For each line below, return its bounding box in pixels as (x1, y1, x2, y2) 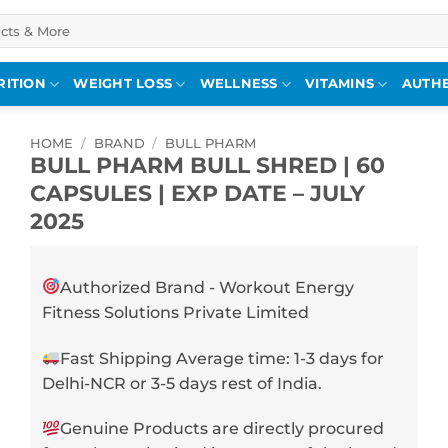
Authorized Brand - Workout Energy (60, 277, 355, 297)
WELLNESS (199, 76, 278, 91)
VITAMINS (305, 76, 375, 91)
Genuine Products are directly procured (60, 419, 385, 439)
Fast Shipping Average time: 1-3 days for (60, 348, 385, 368)
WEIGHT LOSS (73, 76, 173, 91)
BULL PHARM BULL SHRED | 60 (30, 152, 385, 178)
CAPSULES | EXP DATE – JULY (30, 180, 365, 206)
